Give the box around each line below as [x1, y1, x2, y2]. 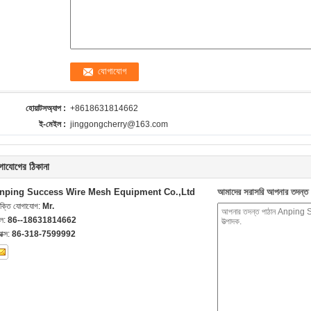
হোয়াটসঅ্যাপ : [26, 103, 66, 113]
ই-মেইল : [39, 119, 66, 129]
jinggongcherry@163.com [70, 119, 168, 129]
